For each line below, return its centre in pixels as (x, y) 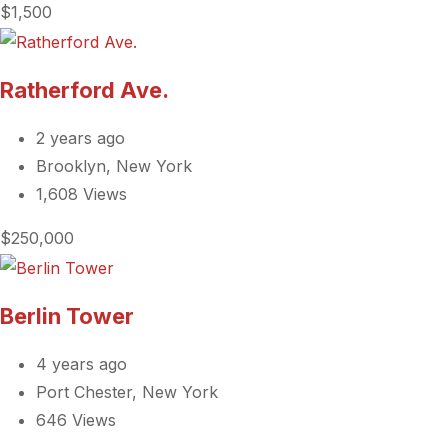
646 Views (76, 419)
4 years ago (81, 363)
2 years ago (80, 137)
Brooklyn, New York (114, 165)
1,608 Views (81, 193)
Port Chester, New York (127, 391)
